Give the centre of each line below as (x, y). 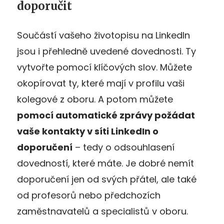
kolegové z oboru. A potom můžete (95, 99)
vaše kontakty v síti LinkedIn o (88, 131)
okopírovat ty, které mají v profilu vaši (101, 83)
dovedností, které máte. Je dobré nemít (105, 163)
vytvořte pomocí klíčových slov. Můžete (104, 67)
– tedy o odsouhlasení (123, 147)
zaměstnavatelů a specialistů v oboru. (102, 211)
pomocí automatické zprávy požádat (106, 115)
